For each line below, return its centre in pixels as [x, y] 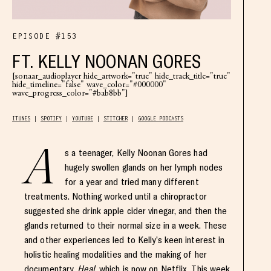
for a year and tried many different [132, 182]
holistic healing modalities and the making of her [116, 254]
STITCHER [116, 119]
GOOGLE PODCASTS [161, 119]
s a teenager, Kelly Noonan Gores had [136, 153]
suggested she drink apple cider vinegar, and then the [126, 211]
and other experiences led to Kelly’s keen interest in [125, 240]
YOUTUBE [83, 119]
